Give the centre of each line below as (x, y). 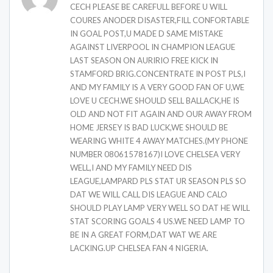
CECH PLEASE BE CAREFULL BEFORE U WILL (149, 7)
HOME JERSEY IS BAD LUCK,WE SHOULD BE (149, 128)
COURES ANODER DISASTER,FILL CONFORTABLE (160, 20)
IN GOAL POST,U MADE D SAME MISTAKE (147, 34)
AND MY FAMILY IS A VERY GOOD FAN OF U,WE (157, 87)
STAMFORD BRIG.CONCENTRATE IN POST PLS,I (158, 74)
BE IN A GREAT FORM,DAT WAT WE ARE (144, 235)
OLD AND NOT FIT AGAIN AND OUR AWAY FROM (161, 114)
